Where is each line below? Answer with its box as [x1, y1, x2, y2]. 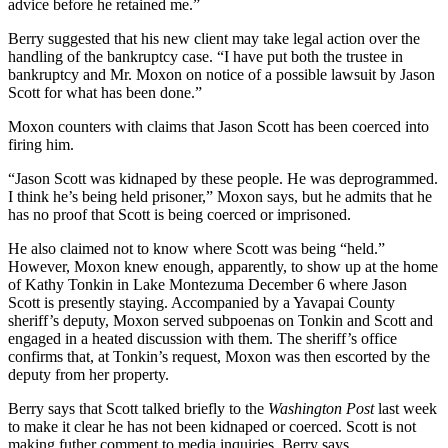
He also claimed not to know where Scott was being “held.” [8, 239, 385, 257]
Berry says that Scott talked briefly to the [8, 399, 268, 417]
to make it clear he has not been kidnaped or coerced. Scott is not [8, 417, 416, 435]
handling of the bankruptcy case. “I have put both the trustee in [8, 47, 403, 65]
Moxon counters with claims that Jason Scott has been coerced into [8, 117, 429, 135]
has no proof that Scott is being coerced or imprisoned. [8, 205, 351, 223]
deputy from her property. [8, 365, 169, 383]
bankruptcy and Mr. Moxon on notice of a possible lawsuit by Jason [8, 65, 435, 83]
